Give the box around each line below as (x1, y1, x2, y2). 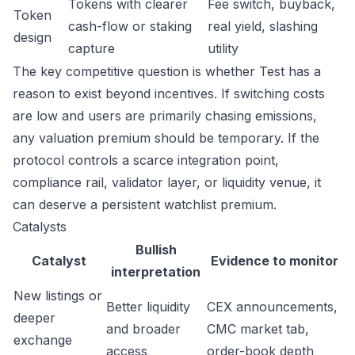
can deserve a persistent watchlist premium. (13, 197, 277, 212)
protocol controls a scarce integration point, (13, 152, 279, 168)
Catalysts (13, 219, 67, 235)
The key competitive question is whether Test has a (13, 63, 321, 79)
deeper (13, 310, 55, 326)
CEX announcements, (207, 299, 338, 315)
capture (68, 40, 115, 56)
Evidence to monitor (210, 253, 338, 269)
